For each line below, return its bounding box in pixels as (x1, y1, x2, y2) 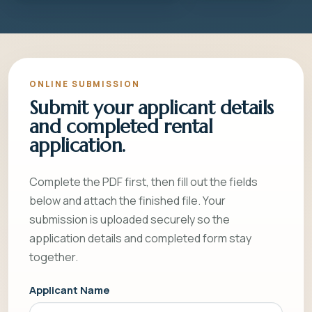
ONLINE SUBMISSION (29, 78, 140, 90)
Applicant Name (29, 283, 109, 297)
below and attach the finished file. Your (29, 192, 226, 208)
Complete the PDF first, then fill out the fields (29, 173, 258, 189)
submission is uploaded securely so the (29, 211, 230, 227)
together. (29, 249, 78, 265)
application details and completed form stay (29, 230, 251, 246)
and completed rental (29, 114, 213, 139)
